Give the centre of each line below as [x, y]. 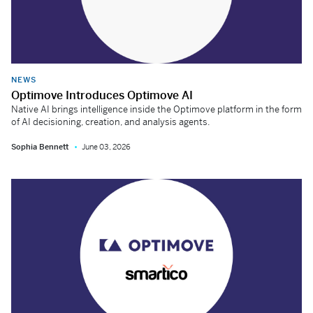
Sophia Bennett [40, 146]
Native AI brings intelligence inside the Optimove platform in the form [156, 109]
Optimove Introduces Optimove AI [102, 95]
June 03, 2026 [106, 146]
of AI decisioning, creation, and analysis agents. [110, 122]
